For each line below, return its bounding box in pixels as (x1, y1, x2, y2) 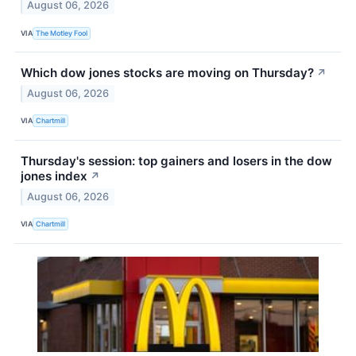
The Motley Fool (36, 28, 88, 37)
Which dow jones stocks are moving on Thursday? (21, 65, 314, 81)
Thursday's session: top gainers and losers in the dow (21, 153, 332, 168)
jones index (21, 168, 87, 184)
